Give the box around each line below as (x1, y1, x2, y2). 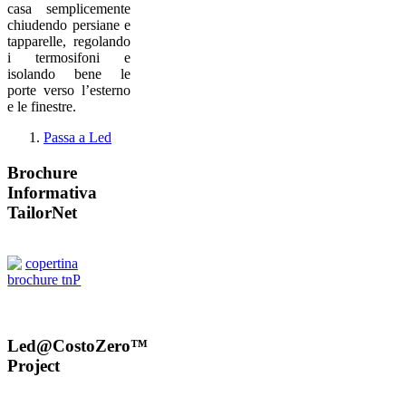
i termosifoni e (7, 50, 131, 66)
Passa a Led (43, 130, 111, 146)
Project (7, 356, 60, 376)
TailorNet (7, 202, 77, 222)
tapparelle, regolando (7, 34, 131, 50)
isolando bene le (7, 66, 131, 82)
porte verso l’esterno (7, 82, 131, 99)
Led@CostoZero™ (7, 336, 148, 356)
